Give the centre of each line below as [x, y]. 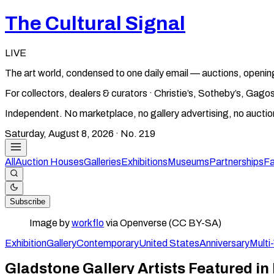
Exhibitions [144, 161]
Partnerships [236, 161]
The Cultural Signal [95, 24]
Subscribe [28, 201]
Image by [50, 223]
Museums [188, 161]
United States [169, 243]
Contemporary [108, 243]
